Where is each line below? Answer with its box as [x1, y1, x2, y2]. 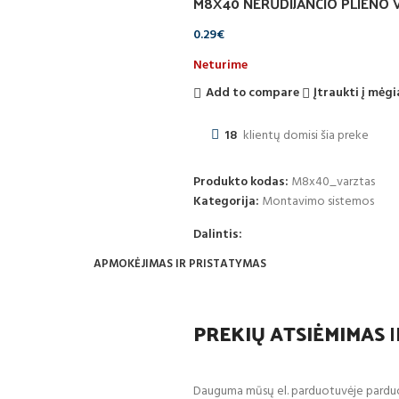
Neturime [192, 55, 248, 77]
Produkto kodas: [192, 172, 291, 193]
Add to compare [205, 82, 299, 103]
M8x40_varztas [290, 172, 375, 193]
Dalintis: [192, 224, 242, 246]
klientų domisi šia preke [242, 126, 369, 147]
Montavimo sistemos [261, 191, 374, 213]
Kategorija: [192, 191, 259, 213]
